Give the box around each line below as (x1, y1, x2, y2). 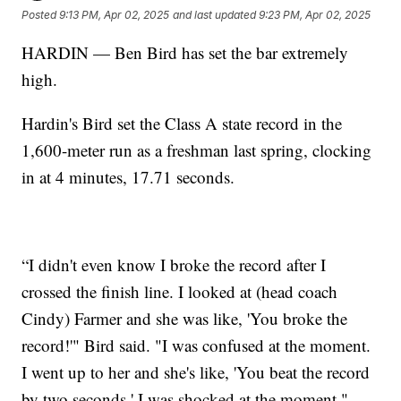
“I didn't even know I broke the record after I (21, 252, 327, 276)
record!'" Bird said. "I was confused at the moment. (21, 333, 371, 356)
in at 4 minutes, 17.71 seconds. (21, 165, 235, 188)
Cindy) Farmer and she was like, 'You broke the (21, 306, 348, 329)
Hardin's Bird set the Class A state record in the (21, 111, 343, 134)
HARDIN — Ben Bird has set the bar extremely (21, 40, 349, 64)
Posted (21, 8, 60, 22)
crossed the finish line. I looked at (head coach (21, 279, 338, 303)
